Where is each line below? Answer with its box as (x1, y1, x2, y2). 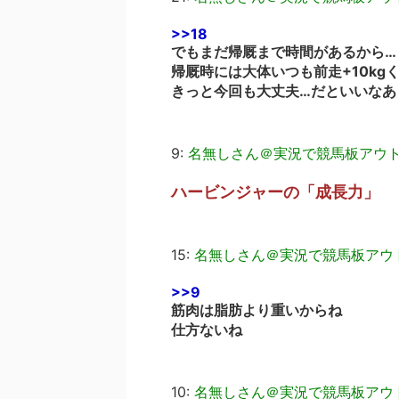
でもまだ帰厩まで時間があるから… (171, 43, 396, 61)
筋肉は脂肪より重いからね (171, 301, 342, 319)
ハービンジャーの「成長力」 (171, 183, 379, 201)
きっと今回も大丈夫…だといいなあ (171, 82, 396, 100)
